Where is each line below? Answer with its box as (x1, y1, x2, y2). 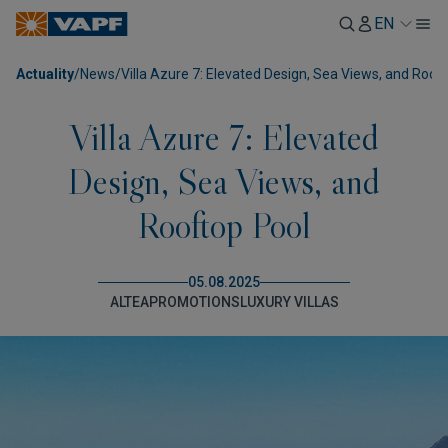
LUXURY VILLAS (239, 294, 339, 310)
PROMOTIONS (148, 294, 240, 310)
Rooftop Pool (137, 203, 311, 248)
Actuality (16, 66, 74, 82)
